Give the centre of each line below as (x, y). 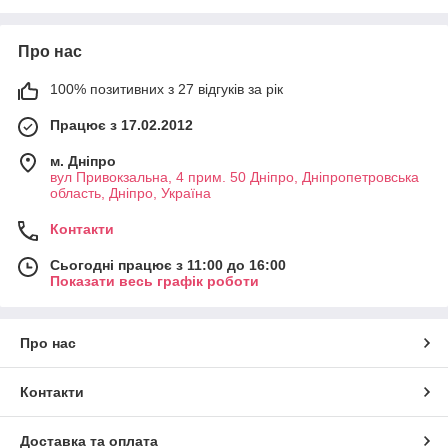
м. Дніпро (83, 161)
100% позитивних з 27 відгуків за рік (166, 89)
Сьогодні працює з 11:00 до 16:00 (168, 265)
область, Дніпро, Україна (130, 193)
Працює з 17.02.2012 (121, 125)
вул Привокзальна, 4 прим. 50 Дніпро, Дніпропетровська (234, 177)
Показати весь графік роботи (154, 281)
